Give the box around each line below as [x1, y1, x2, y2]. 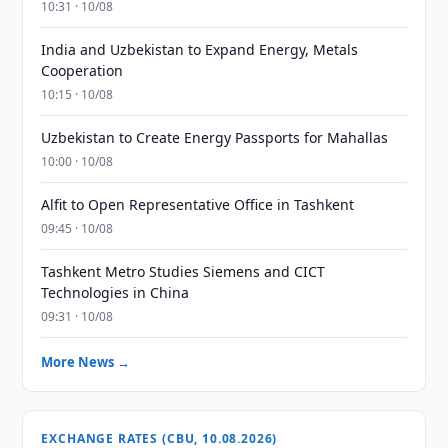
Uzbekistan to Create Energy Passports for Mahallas [41, 128, 389, 147]
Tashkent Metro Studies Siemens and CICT [41, 262, 326, 281]
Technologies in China [41, 283, 190, 302]
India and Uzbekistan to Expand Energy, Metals [41, 40, 359, 59]
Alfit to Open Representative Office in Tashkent [41, 195, 355, 214]
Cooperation [41, 61, 124, 80]
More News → [41, 353, 131, 371]
